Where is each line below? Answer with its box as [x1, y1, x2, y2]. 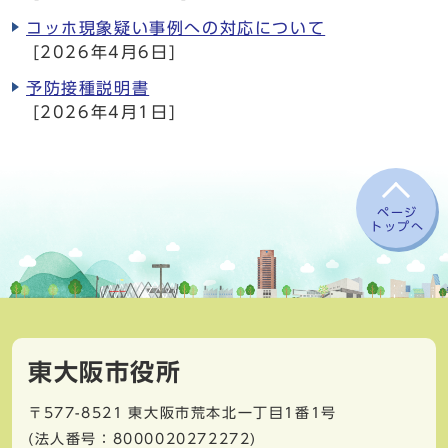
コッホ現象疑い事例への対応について [26, 20, 326, 36]
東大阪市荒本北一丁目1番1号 [128, 405, 337, 420]
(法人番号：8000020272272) [28, 431, 257, 446]
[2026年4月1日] [26, 104, 177, 120]
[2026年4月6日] [26, 44, 177, 60]
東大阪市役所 [28, 360, 182, 384]
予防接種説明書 [26, 80, 150, 96]
